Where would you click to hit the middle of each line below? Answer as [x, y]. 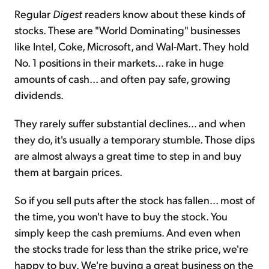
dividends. [39, 95]
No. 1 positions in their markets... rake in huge [119, 62]
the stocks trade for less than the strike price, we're [131, 249]
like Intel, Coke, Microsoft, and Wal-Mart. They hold [132, 46]
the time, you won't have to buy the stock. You [121, 216]
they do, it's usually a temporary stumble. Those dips [134, 139]
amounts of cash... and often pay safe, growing [122, 79]
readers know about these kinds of [164, 14]
